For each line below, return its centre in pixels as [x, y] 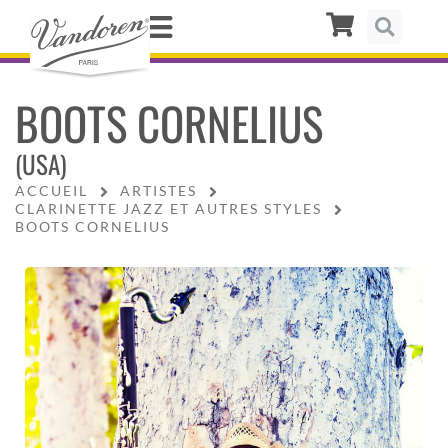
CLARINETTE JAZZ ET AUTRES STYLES [168, 208]
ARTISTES [158, 190]
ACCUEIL [51, 190]
